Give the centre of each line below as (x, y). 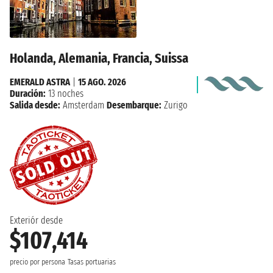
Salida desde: (35, 105)
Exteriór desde (36, 220)
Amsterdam (83, 105)
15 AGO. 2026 (102, 82)
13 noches (65, 93)
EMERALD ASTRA (40, 82)
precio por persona (37, 262)
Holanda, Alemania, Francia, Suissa (99, 58)
